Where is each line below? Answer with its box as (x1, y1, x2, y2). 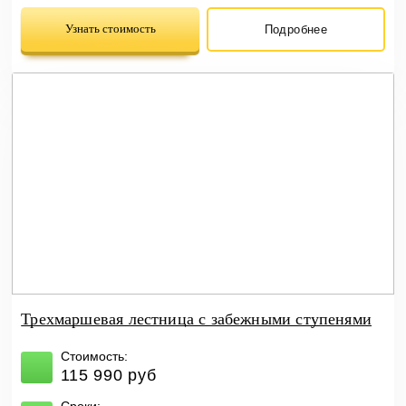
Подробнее (264, 22, 328, 36)
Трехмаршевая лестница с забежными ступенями (21, 310, 372, 329)
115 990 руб (60, 366, 157, 385)
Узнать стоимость (64, 22, 156, 36)
